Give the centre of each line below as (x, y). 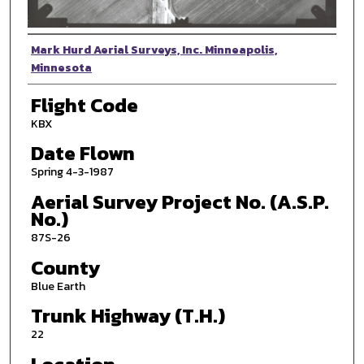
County (65, 267)
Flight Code (84, 105)
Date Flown (82, 154)
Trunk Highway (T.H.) (128, 316)
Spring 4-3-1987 (72, 172)
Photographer (88, 50)
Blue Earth (58, 286)
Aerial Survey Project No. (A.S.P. (180, 202)
